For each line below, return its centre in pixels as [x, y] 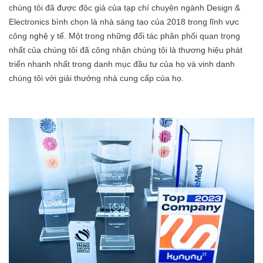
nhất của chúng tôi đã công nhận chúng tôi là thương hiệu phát [126, 50]
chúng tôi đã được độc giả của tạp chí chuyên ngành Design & [124, 7]
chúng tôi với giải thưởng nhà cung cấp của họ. [96, 78]
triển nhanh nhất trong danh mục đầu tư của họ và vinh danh [122, 64]
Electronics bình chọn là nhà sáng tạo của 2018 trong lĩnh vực [124, 21]
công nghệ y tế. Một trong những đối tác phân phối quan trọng [124, 36]
